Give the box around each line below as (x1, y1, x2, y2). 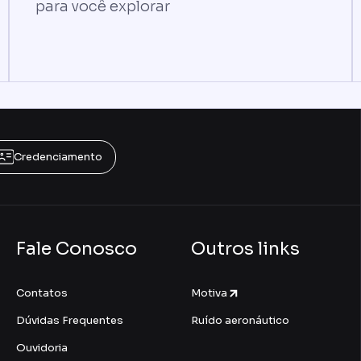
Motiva (191, 286, 228, 300)
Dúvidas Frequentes (15, 313, 123, 327)
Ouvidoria (15, 341, 68, 355)
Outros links (191, 238, 301, 259)
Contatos (15, 286, 68, 300)
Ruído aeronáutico (191, 313, 290, 327)
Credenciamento (14, 149, 102, 164)
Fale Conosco (15, 238, 137, 259)
